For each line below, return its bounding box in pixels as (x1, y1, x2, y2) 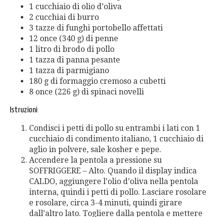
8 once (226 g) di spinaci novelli (29, 87, 144, 96)
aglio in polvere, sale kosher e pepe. (29, 145, 161, 154)
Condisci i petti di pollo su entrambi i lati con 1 (29, 124, 200, 133)
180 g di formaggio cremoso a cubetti (29, 77, 166, 86)
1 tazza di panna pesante (29, 55, 120, 64)
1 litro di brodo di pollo (29, 45, 114, 54)
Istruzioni (10, 106, 37, 114)
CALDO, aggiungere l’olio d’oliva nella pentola (29, 177, 198, 186)
